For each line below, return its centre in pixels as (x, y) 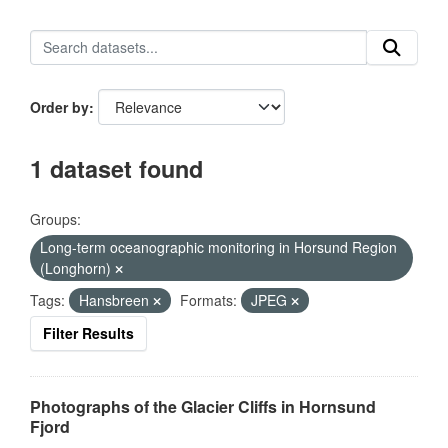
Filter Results (88, 333)
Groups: (55, 219)
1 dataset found (116, 168)
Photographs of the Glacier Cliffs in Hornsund (203, 406)
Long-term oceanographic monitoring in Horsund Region (218, 247)
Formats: (208, 300)
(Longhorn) (77, 268)
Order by (59, 107)
